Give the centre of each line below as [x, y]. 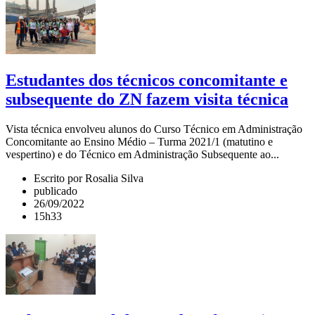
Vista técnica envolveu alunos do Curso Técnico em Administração [154, 129]
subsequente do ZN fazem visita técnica [147, 99]
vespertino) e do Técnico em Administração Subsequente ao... [142, 154]
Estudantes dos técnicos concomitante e [147, 80]
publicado [56, 191]
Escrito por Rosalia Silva [89, 178]
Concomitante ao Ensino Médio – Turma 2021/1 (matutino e [139, 141]
